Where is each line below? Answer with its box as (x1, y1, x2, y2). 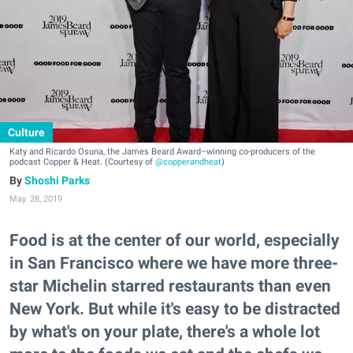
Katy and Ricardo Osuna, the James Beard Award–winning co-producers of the (9, 147, 315, 157)
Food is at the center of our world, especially (9, 230, 340, 251)
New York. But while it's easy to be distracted (9, 299, 340, 319)
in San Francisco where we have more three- (9, 253, 338, 273)
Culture (8, 126, 45, 139)
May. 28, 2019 (9, 194, 62, 204)
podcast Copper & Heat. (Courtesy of (9, 157, 155, 167)
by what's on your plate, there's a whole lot (9, 321, 320, 342)
